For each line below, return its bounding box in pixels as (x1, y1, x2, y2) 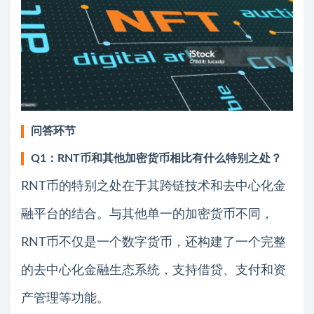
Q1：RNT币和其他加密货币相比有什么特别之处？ (31, 153, 282, 165)
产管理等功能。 (21, 292, 109, 306)
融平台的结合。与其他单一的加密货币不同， (21, 208, 273, 221)
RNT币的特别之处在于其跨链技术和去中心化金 (21, 180, 286, 193)
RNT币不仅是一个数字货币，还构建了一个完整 (21, 236, 286, 250)
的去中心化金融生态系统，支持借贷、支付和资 (21, 264, 286, 278)
